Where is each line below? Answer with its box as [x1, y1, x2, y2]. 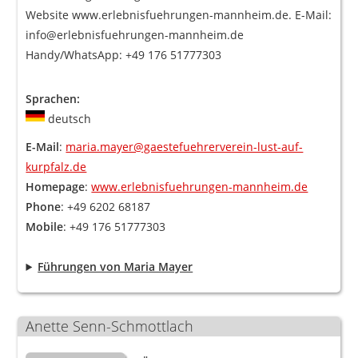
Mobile [26, 219, 64, 234]
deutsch [45, 111, 92, 126]
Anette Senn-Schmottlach [26, 316, 194, 336]
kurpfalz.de [26, 159, 87, 174]
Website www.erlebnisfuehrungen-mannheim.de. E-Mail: [26, 7, 332, 22]
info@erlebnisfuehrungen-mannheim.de [26, 27, 245, 42]
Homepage [26, 179, 86, 194]
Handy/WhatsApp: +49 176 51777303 [26, 47, 222, 62]
